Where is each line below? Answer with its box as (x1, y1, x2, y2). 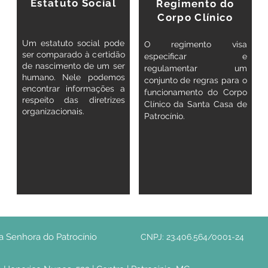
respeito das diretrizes (22, 95, 125, 105)
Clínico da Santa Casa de (144, 99, 247, 109)
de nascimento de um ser (22, 61, 125, 71)
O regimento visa (144, 39, 247, 49)
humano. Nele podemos (22, 72, 125, 82)
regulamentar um (144, 63, 247, 73)
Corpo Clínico (157, 11, 233, 23)
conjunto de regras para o (144, 75, 247, 85)
